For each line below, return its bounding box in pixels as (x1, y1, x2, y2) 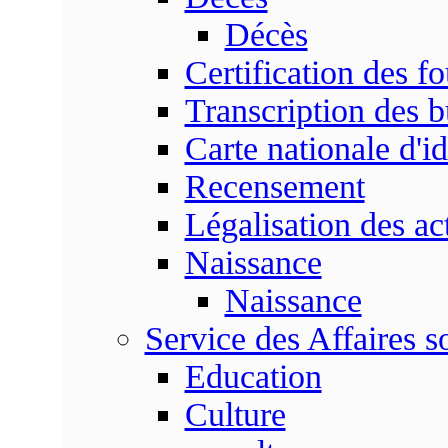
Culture (184, 396, 286, 433)
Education (184, 358, 322, 395)
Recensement (184, 168, 365, 205)
